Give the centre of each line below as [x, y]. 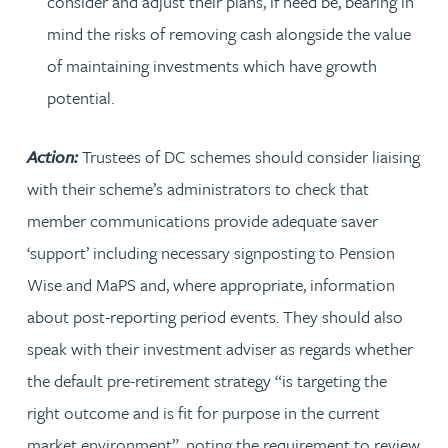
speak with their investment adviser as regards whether [220, 348]
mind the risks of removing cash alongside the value [229, 33]
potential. [80, 97]
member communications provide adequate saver [202, 220]
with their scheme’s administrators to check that [198, 188]
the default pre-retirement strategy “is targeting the [207, 380]
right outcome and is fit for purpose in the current [203, 412]
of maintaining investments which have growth [212, 65]
